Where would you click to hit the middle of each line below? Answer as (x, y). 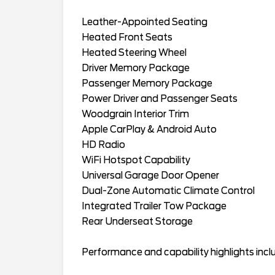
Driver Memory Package (136, 68)
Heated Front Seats (127, 37)
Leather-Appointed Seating (145, 22)
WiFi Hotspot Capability (136, 160)
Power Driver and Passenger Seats (160, 99)
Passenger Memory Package (147, 83)
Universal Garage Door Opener (150, 175)
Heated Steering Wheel (134, 52)
